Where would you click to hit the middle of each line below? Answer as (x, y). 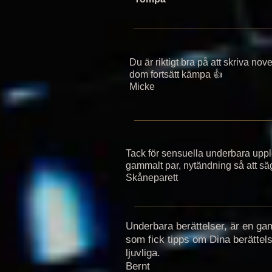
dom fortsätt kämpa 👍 (176, 74)
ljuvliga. (143, 253)
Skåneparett (153, 178)
